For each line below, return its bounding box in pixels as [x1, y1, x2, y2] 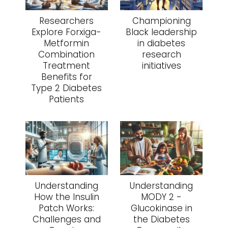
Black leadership [126, 26, 197, 39]
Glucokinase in [130, 202, 192, 215]
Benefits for [41, 71, 92, 83]
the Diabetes [133, 213, 190, 226]
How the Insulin [34, 191, 99, 204]
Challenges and [32, 213, 101, 226]
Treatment [43, 60, 91, 72]
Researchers [39, 15, 94, 27]
